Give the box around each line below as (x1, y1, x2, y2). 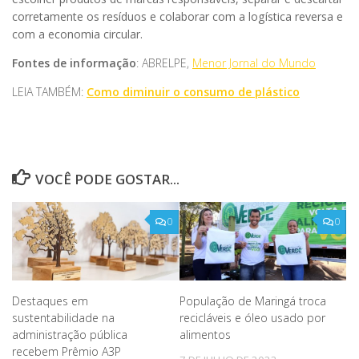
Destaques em (12, 293, 88, 309)
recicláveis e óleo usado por (179, 310, 325, 326)
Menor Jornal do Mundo (192, 55, 316, 71)
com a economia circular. (12, 26, 143, 42)
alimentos (179, 327, 231, 343)
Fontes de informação (12, 55, 136, 71)
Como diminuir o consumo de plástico (87, 84, 300, 100)
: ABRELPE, (136, 55, 192, 71)
